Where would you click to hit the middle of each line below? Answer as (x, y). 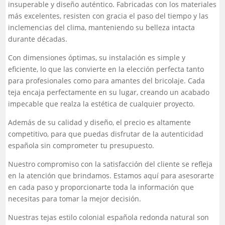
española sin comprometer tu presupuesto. (81, 146)
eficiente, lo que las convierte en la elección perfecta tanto (106, 69)
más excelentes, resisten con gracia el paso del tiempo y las (108, 16)
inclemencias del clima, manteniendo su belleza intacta (102, 28)
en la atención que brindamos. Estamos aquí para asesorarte (111, 176)
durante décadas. (38, 39)
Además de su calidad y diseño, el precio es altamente (100, 123)
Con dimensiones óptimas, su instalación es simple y (97, 58)
